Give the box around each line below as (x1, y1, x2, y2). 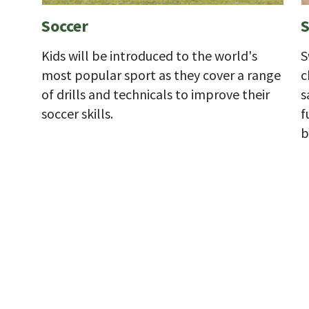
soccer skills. (41, 104, 113, 122)
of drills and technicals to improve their (41, 85, 270, 103)
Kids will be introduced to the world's (41, 46, 257, 64)
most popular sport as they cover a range (41, 66, 281, 83)
